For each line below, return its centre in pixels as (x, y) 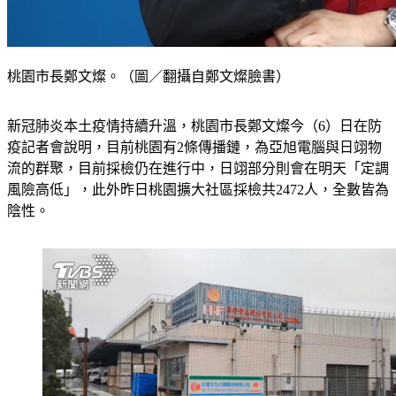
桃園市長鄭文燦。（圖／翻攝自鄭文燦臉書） (148, 77)
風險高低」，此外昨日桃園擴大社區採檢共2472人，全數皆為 (198, 190)
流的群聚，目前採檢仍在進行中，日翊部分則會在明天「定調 (198, 169)
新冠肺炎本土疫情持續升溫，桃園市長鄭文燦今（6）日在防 (194, 126)
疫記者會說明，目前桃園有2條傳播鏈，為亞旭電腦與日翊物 (194, 148)
